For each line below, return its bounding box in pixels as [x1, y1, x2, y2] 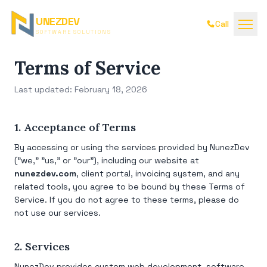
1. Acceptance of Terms [14, 120, 136, 134]
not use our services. [14, 207, 101, 218]
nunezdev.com [14, 168, 76, 179]
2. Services [14, 240, 70, 253]
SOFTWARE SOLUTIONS [36, 28, 111, 36]
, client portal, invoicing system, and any [76, 168, 240, 179]
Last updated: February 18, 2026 [14, 84, 147, 95]
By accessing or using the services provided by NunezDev [14, 142, 250, 153]
